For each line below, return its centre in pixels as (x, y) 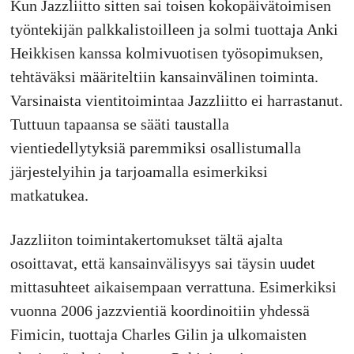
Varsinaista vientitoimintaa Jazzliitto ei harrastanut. (176, 100)
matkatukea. (49, 195)
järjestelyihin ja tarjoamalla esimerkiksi (139, 171)
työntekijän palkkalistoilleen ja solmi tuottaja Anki (174, 29)
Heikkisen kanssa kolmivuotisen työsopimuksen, (166, 53)
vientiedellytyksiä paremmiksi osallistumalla (155, 147)
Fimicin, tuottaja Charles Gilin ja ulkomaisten (158, 334)
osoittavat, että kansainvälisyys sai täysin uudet (162, 263)
